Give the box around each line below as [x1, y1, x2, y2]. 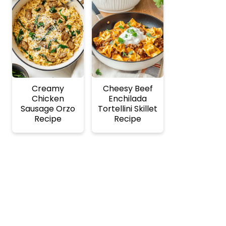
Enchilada [108, 92, 147, 104]
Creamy [32, 82, 64, 94]
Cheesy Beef [102, 82, 153, 94]
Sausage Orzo [21, 102, 75, 115]
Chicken [32, 92, 64, 104]
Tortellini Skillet [98, 102, 157, 115]
